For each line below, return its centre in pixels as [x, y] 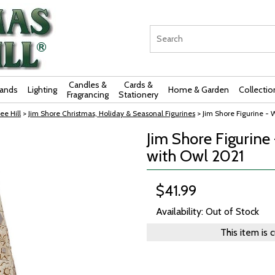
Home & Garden [199, 90]
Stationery [138, 95]
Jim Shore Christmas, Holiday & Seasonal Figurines [112, 113]
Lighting [42, 90]
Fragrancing [88, 95]
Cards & [138, 85]
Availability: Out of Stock [207, 211]
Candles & [88, 85]
